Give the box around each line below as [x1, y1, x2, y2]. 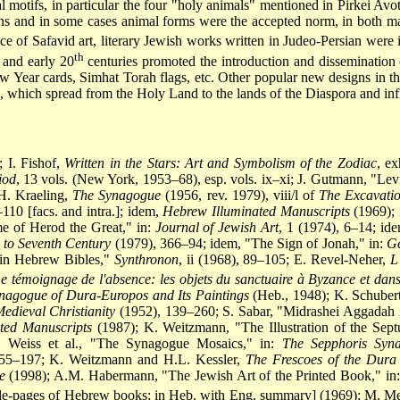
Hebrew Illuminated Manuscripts [162, 203, 350, 219]
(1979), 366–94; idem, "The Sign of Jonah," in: [111, 235, 387, 251]
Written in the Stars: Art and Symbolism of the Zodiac [64, 154, 377, 171]
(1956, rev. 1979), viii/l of [161, 187, 319, 203]
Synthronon [113, 251, 179, 267]
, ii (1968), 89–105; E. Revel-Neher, [178, 251, 391, 267]
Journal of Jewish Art [154, 219, 279, 235]
